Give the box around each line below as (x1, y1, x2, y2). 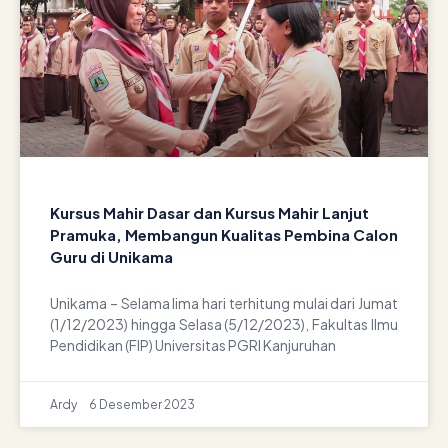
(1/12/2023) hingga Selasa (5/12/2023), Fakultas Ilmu (50, 315, 398, 333)
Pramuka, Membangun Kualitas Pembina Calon (50, 225, 398, 244)
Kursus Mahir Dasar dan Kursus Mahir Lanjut (50, 203, 369, 222)
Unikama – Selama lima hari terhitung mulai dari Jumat (50, 294, 398, 312)
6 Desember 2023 (89, 397, 195, 412)
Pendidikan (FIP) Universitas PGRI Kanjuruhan (50, 336, 336, 354)
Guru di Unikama (50, 247, 173, 266)
